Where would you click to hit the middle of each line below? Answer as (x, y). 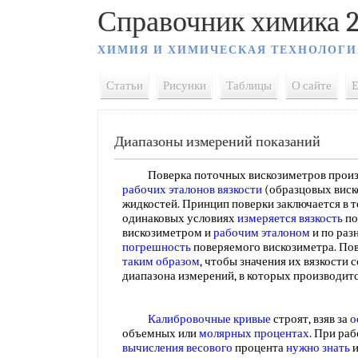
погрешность (157, 247)
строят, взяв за (310, 319)
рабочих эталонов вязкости (192, 189)
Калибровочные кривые (209, 319)
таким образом (161, 261)
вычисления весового (177, 348)
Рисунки (185, 86)
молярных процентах (254, 333)
